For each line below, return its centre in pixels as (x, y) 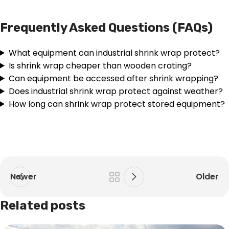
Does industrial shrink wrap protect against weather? (116, 91)
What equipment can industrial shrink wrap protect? (114, 53)
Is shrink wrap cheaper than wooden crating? (100, 65)
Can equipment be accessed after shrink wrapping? (113, 78)
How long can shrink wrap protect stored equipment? (117, 104)
